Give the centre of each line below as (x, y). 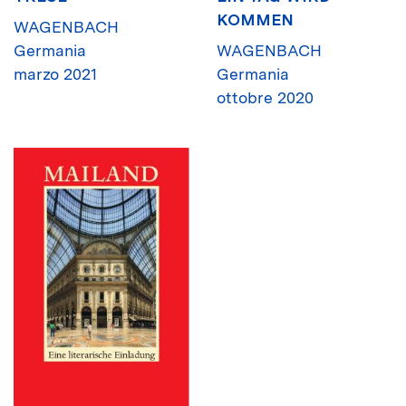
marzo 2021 (55, 74)
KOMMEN (255, 20)
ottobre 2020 (265, 98)
